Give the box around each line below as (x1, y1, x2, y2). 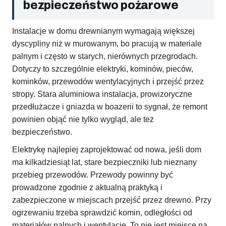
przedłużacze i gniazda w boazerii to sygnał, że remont (12, 102, 207, 111)
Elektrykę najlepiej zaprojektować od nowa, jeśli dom (12, 145, 201, 154)
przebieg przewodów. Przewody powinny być (12, 171, 173, 180)
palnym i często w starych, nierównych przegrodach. (12, 52, 198, 61)
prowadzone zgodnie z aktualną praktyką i (12, 183, 162, 192)
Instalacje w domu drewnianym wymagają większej (12, 27, 195, 36)
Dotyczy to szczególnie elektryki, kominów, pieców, (12, 65, 193, 74)
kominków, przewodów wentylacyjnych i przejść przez (12, 77, 204, 86)
